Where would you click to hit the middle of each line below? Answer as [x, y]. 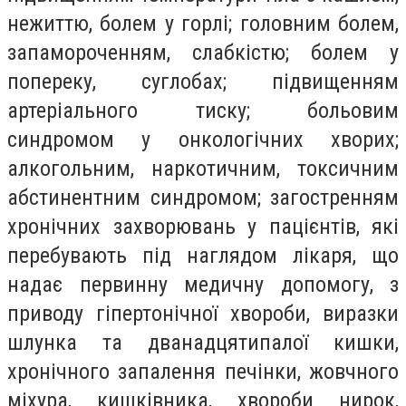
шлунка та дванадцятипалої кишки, [203, 343]
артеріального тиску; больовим [203, 111]
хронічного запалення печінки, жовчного [203, 372]
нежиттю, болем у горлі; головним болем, [203, 24]
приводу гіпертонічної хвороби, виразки [203, 314]
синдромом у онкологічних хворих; [203, 140]
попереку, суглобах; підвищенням [203, 82]
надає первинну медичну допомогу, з [203, 285]
